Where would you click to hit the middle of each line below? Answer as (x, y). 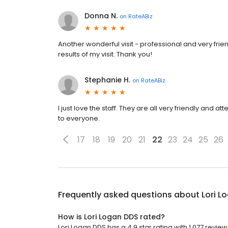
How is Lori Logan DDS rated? (111, 217)
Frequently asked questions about (130, 195)
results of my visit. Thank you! (105, 54)
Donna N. (101, 16)
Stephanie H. (107, 80)
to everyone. (79, 118)
